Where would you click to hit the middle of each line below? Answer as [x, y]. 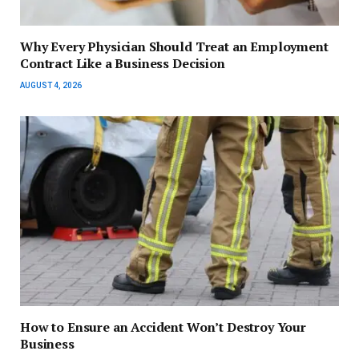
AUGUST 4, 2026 [51, 86]
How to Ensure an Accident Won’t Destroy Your [163, 327]
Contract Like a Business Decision [123, 64]
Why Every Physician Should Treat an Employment [174, 47]
